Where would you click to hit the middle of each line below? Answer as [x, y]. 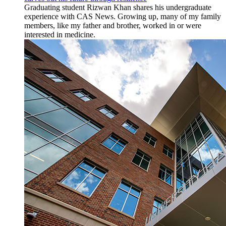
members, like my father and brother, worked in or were [113, 26]
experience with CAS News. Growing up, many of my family [123, 17]
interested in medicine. [60, 35]
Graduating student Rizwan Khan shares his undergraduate [118, 8]
